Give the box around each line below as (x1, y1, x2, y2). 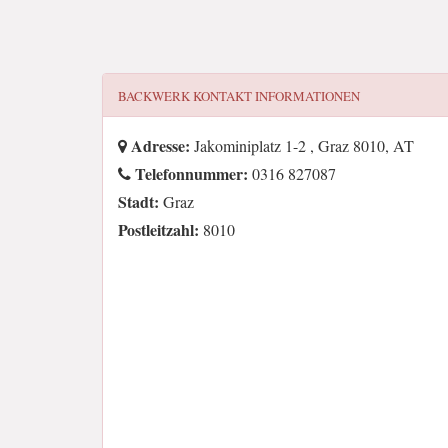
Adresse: (127, 134, 190, 157)
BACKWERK (118, 87, 190, 105)
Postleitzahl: (118, 218, 199, 241)
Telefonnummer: (131, 162, 248, 185)
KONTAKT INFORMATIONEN (190, 87, 360, 105)
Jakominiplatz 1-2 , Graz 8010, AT (190, 135, 414, 156)
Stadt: (118, 190, 159, 213)
